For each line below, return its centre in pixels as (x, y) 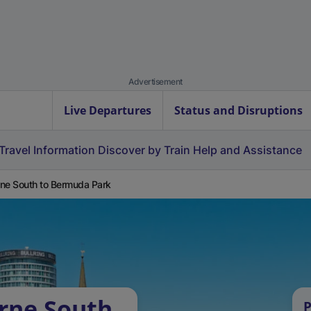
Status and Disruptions (238, 110)
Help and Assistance (247, 150)
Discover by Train (144, 150)
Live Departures (108, 110)
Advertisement (155, 82)
